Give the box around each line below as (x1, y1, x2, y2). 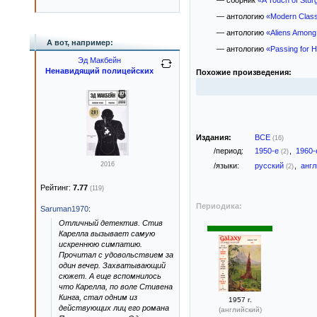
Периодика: (196, 201, 242, 210)
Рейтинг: (40, 183, 73, 192)
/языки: (214, 161, 239, 170)
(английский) (218, 305, 262, 313)
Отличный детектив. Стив (59, 219, 163, 227)
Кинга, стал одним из (59, 293, 137, 301)
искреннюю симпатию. (59, 240, 142, 248)
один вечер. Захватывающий (59, 261, 166, 270)
